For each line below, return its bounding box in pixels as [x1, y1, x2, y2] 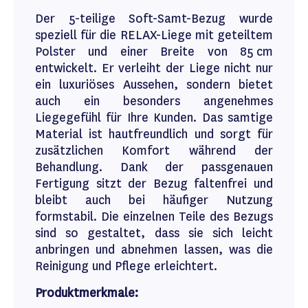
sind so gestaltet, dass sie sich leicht [35, 225, 273, 241]
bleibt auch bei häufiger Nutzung [35, 192, 273, 208]
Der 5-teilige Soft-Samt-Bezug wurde [35, 10, 273, 27]
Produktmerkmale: [35, 285, 138, 301]
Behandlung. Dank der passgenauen [35, 159, 273, 175]
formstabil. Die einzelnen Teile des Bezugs [35, 208, 273, 225]
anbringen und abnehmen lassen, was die [35, 241, 273, 258]
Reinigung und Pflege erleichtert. [35, 258, 221, 274]
